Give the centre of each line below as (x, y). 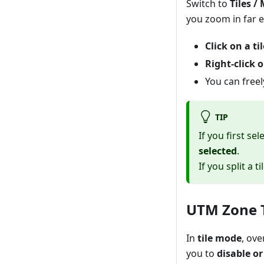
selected (218, 151)
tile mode (220, 238)
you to (202, 254)
